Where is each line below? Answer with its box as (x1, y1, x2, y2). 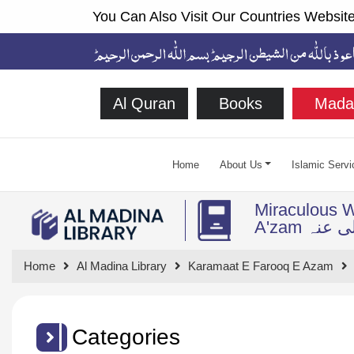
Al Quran (112, 94, 175, 112)
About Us (219, 158, 262, 171)
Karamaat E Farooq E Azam (188, 258, 333, 273)
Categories (72, 324, 180, 349)
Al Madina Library (77, 258, 167, 273)
